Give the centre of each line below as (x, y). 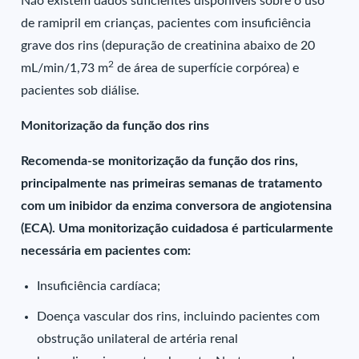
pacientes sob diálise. (81, 91)
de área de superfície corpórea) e (207, 68)
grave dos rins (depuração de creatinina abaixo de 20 (168, 46)
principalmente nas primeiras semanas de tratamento (172, 184)
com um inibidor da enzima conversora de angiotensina (177, 206)
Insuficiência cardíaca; (99, 286)
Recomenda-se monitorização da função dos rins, (160, 161)
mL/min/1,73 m (65, 68)
